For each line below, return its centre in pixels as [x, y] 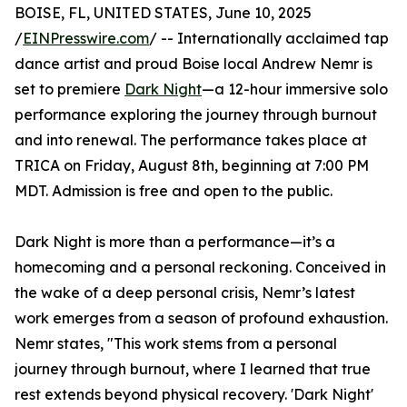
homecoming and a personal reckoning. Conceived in [200, 268]
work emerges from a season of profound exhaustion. [201, 318]
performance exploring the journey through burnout [196, 115]
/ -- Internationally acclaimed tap [269, 39]
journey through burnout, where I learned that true [193, 369]
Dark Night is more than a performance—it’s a [175, 242]
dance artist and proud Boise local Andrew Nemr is [194, 64]
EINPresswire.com [86, 39]
